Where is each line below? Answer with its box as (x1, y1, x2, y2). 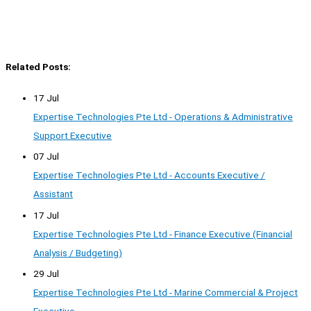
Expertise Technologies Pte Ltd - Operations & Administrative (33, 110, 293, 122)
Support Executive (33, 129, 112, 141)
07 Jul (33, 151, 59, 162)
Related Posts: (6, 60, 71, 72)
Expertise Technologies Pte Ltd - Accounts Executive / (33, 169, 265, 181)
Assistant (33, 188, 73, 200)
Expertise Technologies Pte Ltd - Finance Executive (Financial (33, 228, 292, 239)
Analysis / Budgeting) (33, 246, 122, 258)
